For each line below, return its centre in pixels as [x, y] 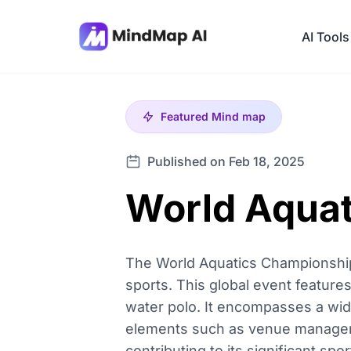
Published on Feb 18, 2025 [226, 161]
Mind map [239, 116]
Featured [186, 116]
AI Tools [326, 36]
